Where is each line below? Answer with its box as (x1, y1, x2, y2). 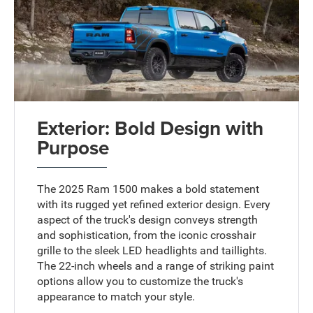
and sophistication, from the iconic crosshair (37, 228, 256, 242)
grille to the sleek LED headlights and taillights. (37, 243, 268, 257)
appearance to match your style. (37, 289, 196, 303)
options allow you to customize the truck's (37, 274, 244, 288)
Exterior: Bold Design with (37, 113, 264, 142)
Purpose (37, 133, 110, 161)
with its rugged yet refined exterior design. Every (37, 197, 271, 211)
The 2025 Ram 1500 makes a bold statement (37, 182, 260, 196)
